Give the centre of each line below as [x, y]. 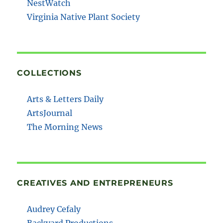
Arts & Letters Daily [65, 99]
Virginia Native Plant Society [84, 17]
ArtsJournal [50, 113]
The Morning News [65, 127]
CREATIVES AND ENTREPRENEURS [95, 183]
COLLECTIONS [49, 73]
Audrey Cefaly [54, 209]
